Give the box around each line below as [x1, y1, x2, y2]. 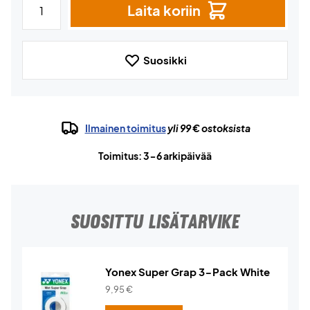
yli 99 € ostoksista [165, 122, 250, 134]
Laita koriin [127, 1, 201, 19]
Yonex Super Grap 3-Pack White [105, 265, 270, 278]
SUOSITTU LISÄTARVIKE [71, 210, 239, 233]
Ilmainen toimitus [84, 122, 166, 134]
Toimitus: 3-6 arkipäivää [98, 149, 212, 162]
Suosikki [143, 53, 187, 66]
